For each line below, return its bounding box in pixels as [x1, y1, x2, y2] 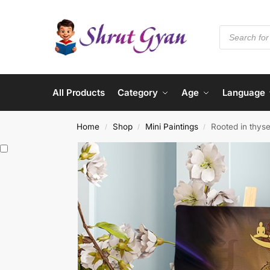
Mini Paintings [145, 122, 198, 131]
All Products [52, 87, 105, 98]
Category [118, 87, 158, 98]
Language [222, 87, 265, 98]
